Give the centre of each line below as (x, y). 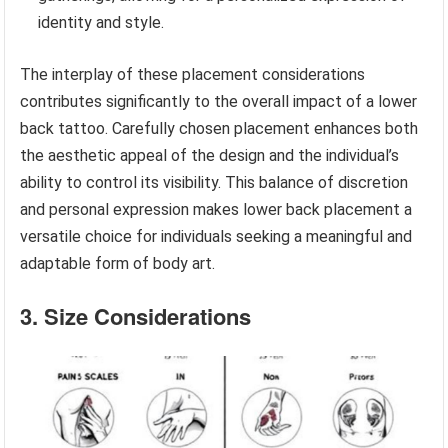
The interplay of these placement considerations (193, 74)
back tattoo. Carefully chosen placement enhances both (219, 128)
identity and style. (101, 22)
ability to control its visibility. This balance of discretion (214, 182)
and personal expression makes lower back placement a (216, 209)
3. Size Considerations (136, 315)
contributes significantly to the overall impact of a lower (219, 101)
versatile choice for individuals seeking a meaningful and (216, 236)
